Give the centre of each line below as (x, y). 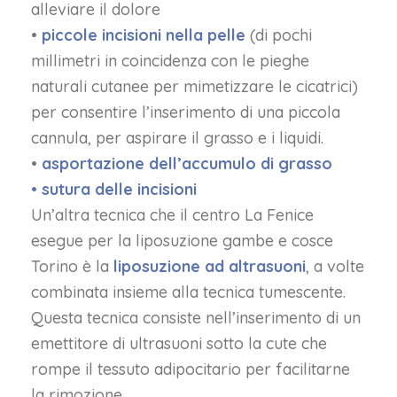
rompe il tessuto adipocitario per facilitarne (191, 369)
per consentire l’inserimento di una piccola (186, 112)
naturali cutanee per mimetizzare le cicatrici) (195, 86)
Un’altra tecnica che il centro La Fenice (172, 215)
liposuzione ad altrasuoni (210, 266)
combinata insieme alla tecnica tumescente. (188, 292)
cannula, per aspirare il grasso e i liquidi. (177, 138)
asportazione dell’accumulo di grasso (187, 163)
